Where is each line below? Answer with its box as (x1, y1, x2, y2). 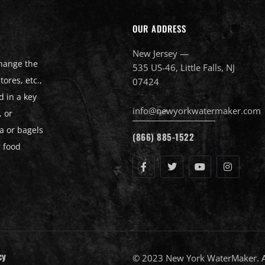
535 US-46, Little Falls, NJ (132, 61, 235, 73)
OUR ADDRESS (132, 21, 186, 35)
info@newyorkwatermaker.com (132, 104, 261, 117)
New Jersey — (132, 47, 189, 59)
